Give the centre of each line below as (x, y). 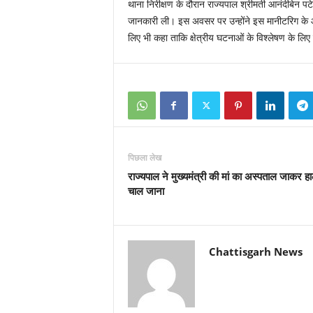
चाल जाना (146, 190)
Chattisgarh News (255, 251)
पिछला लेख (144, 157)
